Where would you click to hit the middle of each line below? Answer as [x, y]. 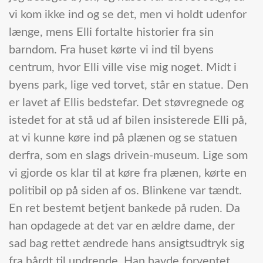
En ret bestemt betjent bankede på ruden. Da [124, 209]
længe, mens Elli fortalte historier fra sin [111, 33]
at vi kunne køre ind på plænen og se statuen [123, 138]
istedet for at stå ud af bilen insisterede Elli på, [128, 121]
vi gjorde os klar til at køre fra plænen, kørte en [128, 173]
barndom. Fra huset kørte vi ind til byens [111, 50]
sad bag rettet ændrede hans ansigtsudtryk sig [127, 244]
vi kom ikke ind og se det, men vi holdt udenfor [128, 15]
